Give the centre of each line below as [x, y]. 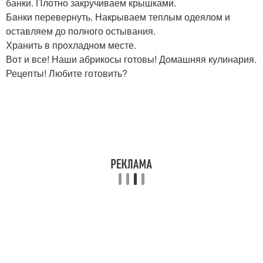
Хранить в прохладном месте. [71, 45]
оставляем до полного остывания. [81, 31]
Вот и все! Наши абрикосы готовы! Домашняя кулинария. [131, 59]
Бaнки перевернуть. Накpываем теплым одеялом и [118, 17]
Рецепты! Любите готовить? [67, 73]
